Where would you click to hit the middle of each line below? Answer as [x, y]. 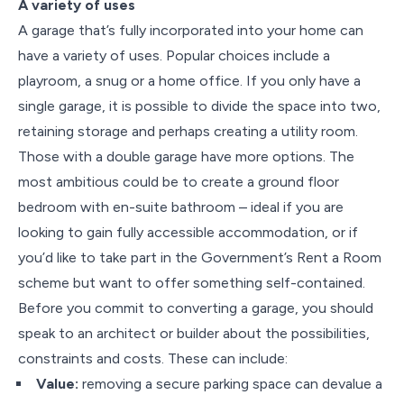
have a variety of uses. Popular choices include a [174, 55]
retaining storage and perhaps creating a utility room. [188, 131]
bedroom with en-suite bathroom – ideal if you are [181, 207]
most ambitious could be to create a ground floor [179, 182]
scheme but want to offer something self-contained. [192, 283]
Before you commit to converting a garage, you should [196, 308]
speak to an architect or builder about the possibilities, [194, 333]
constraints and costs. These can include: [153, 358]
